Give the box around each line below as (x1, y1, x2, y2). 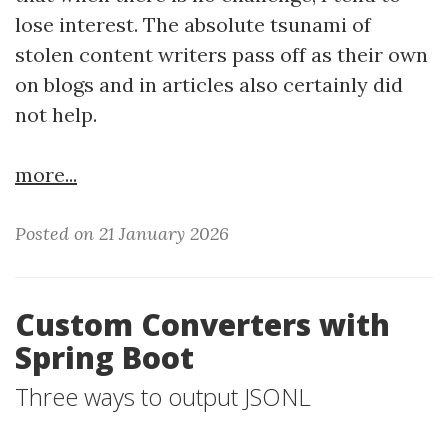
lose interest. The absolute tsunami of (15, 12, 371, 37)
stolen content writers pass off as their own (15, 42, 428, 67)
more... (15, 162, 77, 187)
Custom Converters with (15, 304, 390, 345)
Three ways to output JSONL (15, 380, 311, 413)
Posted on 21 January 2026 (15, 222, 229, 245)
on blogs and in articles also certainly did (15, 72, 403, 97)
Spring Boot (15, 337, 194, 378)
